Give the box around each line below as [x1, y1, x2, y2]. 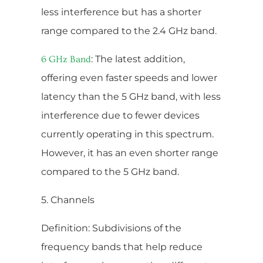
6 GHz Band [41, 53, 91, 65]
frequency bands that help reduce [41, 241, 203, 252]
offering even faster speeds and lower [41, 72, 217, 83]
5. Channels [41, 194, 95, 205]
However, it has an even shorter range [41, 147, 218, 159]
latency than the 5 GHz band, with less [41, 90, 221, 102]
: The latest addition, [91, 53, 185, 65]
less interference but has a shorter [41, 6, 201, 18]
